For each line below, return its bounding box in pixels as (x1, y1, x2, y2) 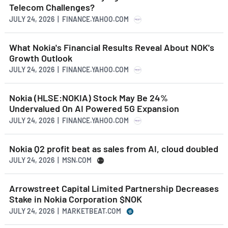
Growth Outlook (9, 52, 72, 64)
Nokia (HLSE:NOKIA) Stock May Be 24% (9, 92, 168, 104)
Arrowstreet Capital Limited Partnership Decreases (9, 183, 219, 194)
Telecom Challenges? (9, 2, 95, 13)
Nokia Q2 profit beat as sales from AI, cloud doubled (9, 142, 218, 154)
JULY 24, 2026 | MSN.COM (9, 156, 92, 165)
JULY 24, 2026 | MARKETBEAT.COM (9, 206, 121, 215)
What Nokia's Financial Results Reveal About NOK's (9, 41, 214, 53)
